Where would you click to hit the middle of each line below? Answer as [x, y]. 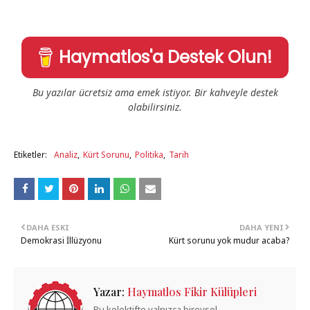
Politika [149, 155]
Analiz [66, 155]
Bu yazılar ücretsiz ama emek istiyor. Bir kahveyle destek [155, 92]
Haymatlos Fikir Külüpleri [191, 292]
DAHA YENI [262, 227]
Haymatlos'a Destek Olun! [166, 57]
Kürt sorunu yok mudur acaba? [229, 240]
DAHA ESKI [48, 227]
